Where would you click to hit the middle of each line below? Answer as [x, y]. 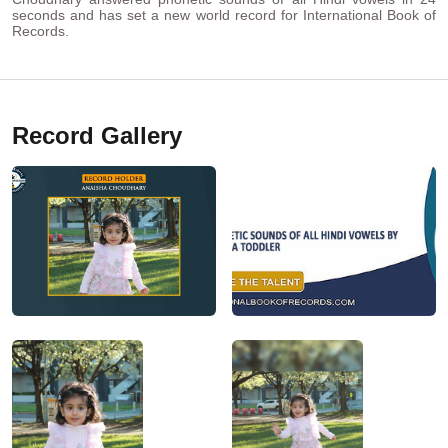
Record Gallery [97, 136]
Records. [40, 31]
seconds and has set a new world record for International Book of [224, 15]
